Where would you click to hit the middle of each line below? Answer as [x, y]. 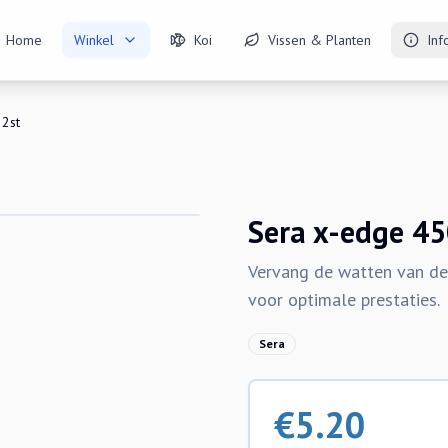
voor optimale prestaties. [344, 299]
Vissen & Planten [320, 40]
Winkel [94, 40]
